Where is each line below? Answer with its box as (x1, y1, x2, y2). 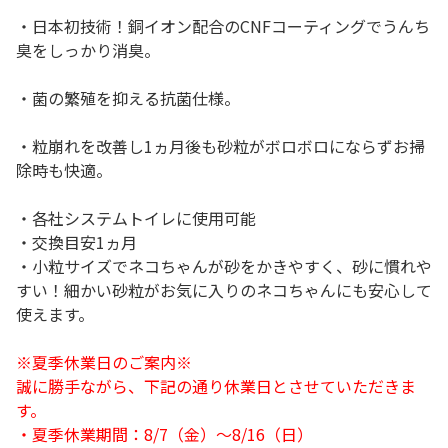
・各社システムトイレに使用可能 (16, 206, 256, 230)
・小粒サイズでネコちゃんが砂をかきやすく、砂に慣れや (16, 254, 432, 278)
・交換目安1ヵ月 (16, 230, 137, 254)
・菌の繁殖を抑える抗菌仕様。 (16, 86, 240, 110)
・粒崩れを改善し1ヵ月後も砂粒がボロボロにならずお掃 (16, 134, 425, 158)
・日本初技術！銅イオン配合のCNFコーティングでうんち (16, 14, 430, 38)
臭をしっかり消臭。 (16, 38, 160, 62)
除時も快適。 (16, 158, 112, 182)
